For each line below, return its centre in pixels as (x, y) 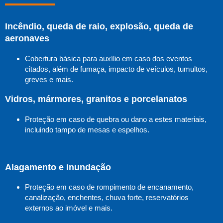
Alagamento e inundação (58, 167)
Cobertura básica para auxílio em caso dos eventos (109, 58)
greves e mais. (49, 79)
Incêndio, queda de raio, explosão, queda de (99, 27)
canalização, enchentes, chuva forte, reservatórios (107, 198)
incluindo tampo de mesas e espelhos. (87, 129)
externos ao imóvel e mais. (69, 208)
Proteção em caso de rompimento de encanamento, (109, 187)
